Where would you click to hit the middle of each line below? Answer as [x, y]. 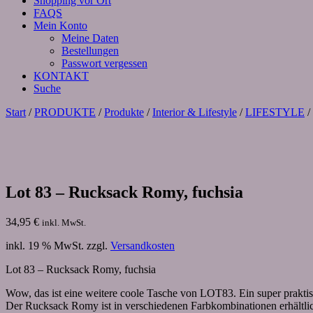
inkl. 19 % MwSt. [45, 245]
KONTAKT [61, 76]
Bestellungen [90, 51]
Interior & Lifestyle [195, 112]
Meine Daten [90, 38]
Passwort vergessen [104, 63]
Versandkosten [143, 245]
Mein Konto [60, 26]
